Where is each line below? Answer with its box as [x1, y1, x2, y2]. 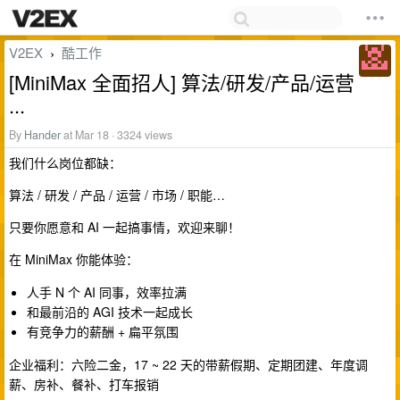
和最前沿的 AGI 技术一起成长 [27, 303, 193, 321]
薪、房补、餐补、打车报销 [9, 375, 159, 393]
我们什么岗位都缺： [9, 154, 121, 171]
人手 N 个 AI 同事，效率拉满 [27, 283, 187, 301]
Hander [24, 127, 61, 143]
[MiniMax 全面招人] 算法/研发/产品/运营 [9, 68, 354, 96]
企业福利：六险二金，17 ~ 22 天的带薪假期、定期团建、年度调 [9, 355, 368, 373]
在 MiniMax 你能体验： [9, 250, 138, 268]
